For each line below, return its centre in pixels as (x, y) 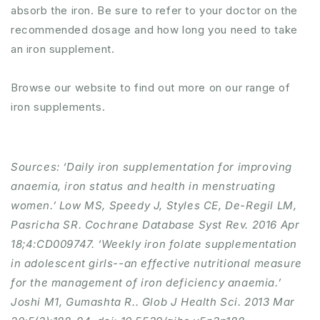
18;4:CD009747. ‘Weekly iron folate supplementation (154, 244)
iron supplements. (58, 107)
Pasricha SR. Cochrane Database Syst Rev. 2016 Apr (155, 225)
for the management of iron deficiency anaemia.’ (146, 282)
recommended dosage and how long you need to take (154, 30)
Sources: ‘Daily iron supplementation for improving (152, 167)
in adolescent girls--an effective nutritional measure (156, 263)
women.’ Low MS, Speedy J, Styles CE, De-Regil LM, (154, 205)
